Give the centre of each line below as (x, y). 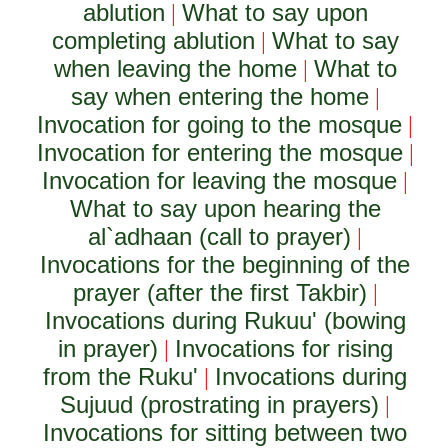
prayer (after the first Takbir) (219, 292)
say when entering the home (219, 96)
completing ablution (153, 40)
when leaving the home (175, 68)
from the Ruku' (121, 376)
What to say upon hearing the (225, 208)
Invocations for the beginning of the (225, 264)
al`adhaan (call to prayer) (220, 236)
